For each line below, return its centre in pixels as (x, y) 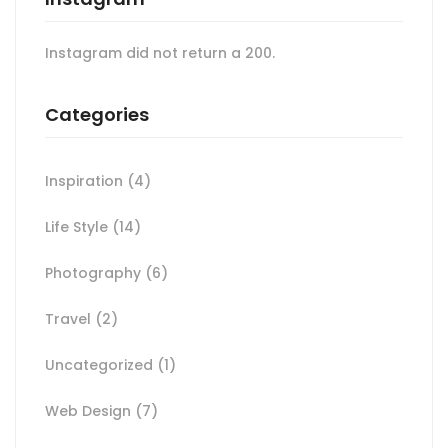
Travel (70, 319)
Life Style (78, 227)
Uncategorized (101, 365)
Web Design (90, 411)
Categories (97, 115)
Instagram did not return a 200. (160, 53)
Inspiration (86, 181)
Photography (95, 273)
